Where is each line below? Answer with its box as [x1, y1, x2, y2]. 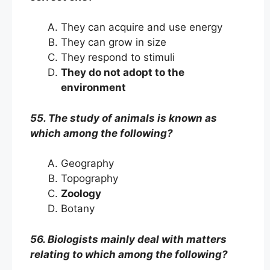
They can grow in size [61, 36, 169, 48]
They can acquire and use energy [61, 21, 225, 33]
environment [61, 81, 136, 93]
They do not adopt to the [61, 66, 184, 78]
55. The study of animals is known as [30, 111, 217, 124]
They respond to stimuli [61, 51, 178, 63]
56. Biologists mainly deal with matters [30, 233, 227, 245]
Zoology [61, 187, 111, 199]
